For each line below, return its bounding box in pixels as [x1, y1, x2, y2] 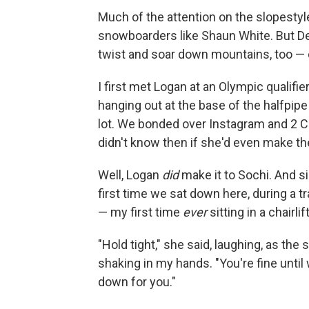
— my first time [98, 205, 183, 220]
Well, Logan [98, 168, 162, 183]
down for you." [98, 275, 176, 290]
